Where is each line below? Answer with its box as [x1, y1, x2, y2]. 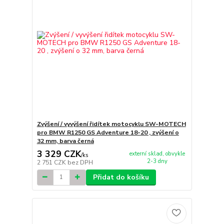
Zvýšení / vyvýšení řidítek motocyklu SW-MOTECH [36, 120, 186, 128]
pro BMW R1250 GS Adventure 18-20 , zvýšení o [36, 128, 179, 137]
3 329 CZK [36, 147, 81, 160]
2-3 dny [146, 157, 167, 165]
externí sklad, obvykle [129, 150, 185, 157]
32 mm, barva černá [36, 137, 94, 145]
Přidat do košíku [92, 172, 149, 182]
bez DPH [67, 158, 93, 166]
